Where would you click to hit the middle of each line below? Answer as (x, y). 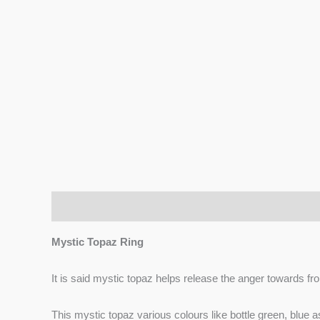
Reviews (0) (277, 206)
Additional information (179, 206)
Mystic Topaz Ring (99, 242)
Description (80, 206)
